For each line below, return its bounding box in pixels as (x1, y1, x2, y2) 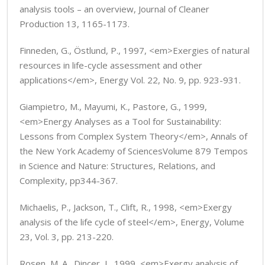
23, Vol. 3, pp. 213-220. (20, 231, 114, 243)
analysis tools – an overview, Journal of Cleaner (20, 3, 209, 15)
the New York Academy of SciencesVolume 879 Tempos (20, 145, 248, 157)
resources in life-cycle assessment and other (20, 59, 202, 71)
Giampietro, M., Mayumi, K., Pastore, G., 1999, (20, 101, 207, 112)
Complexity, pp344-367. (20, 174, 118, 186)
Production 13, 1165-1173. (20, 18, 130, 30)
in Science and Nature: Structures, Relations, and (20, 160, 215, 172)
